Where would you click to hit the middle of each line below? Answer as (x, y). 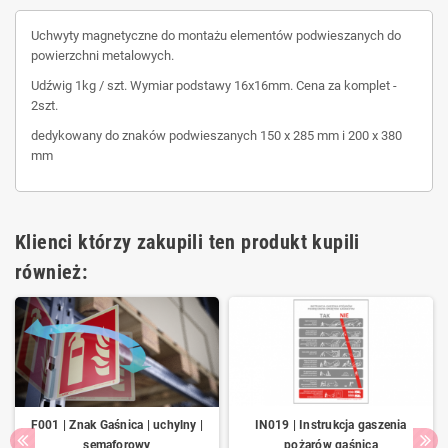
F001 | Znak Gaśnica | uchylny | (117, 424)
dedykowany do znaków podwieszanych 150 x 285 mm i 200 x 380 (216, 135)
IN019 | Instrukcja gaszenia (331, 424)
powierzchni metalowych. (102, 55)
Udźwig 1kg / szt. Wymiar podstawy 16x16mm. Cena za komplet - (214, 85)
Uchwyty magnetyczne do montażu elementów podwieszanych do (216, 35)
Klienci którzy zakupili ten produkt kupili (187, 241)
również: (51, 271)
